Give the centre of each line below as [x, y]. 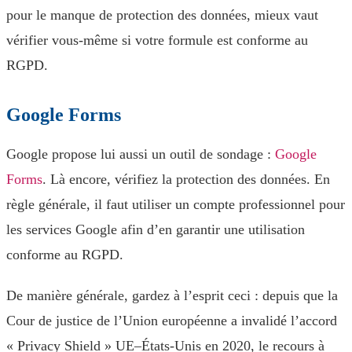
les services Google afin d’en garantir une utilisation [156, 229]
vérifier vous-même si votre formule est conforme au [157, 40]
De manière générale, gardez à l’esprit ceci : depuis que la [172, 295]
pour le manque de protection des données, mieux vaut [162, 15]
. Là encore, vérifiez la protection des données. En [186, 179]
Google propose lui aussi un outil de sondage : [141, 154]
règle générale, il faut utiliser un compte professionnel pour [176, 204]
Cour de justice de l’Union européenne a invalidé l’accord [172, 321]
